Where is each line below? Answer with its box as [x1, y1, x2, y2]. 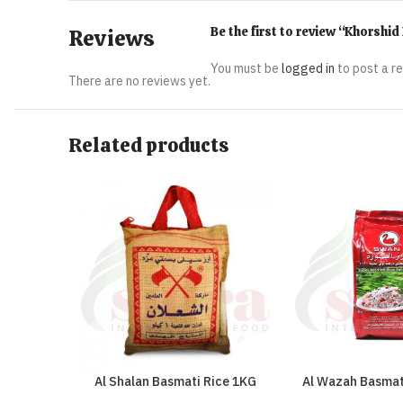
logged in [282, 60, 335, 76]
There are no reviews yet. [68, 73, 210, 89]
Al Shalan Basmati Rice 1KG [94, 373, 257, 390]
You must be [210, 60, 282, 76]
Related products [68, 132, 228, 158]
